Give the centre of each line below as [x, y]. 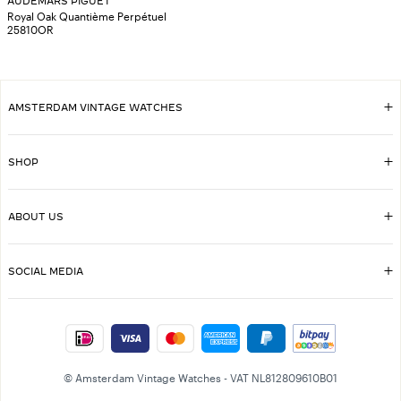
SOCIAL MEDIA [46, 271]
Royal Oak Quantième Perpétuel [87, 16]
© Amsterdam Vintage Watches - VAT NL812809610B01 [200, 377]
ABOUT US [36, 216]
